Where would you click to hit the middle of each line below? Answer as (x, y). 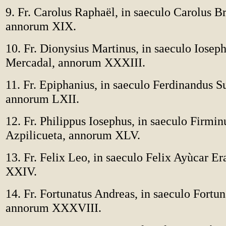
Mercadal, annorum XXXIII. (75, 62)
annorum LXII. (42, 99)
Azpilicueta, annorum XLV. (73, 135)
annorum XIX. (41, 26)
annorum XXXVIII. (53, 208)
